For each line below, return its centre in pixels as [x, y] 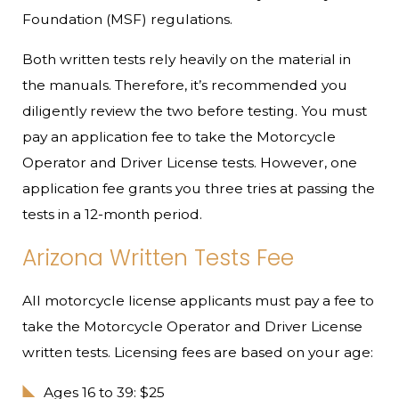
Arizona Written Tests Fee [159, 257]
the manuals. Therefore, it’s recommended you [185, 85]
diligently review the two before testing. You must [195, 111]
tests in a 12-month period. [113, 215]
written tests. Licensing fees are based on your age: [198, 353]
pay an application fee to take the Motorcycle [179, 137]
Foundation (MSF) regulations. [128, 20]
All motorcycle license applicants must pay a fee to [199, 301]
